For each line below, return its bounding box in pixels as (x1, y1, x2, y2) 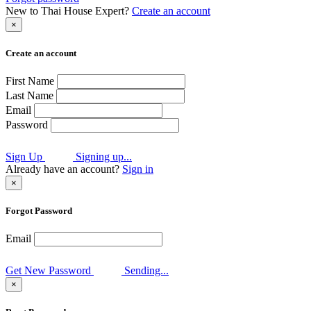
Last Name (6, 89, 53, 101)
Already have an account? (6, 162, 122, 175)
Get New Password (6, 264, 91, 277)
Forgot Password (6, 205, 72, 216)
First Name (6, 74, 54, 87)
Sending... (121, 264, 169, 277)
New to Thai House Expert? (6, 5, 132, 17)
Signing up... (73, 150, 132, 162)
